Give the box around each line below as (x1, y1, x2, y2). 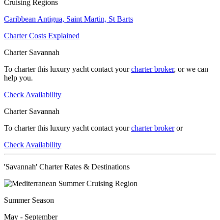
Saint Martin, (66, 14, 109, 23)
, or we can (174, 64, 208, 73)
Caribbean (4, 14, 37, 23)
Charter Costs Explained (4, 31, 80, 40)
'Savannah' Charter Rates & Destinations (4, 162, 130, 171)
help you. (4, 73, 33, 82)
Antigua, (37, 14, 66, 23)
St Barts (109, 14, 133, 23)
